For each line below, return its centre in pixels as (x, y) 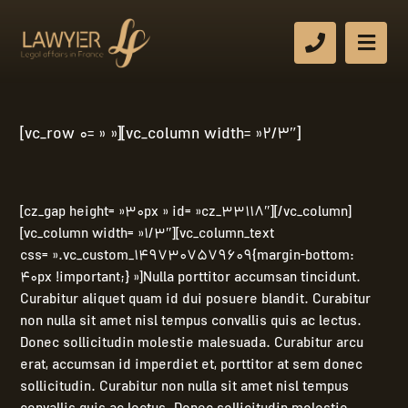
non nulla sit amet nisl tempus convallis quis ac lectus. (191, 322)
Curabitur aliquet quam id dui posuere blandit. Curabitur (196, 301)
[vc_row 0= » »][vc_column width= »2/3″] (161, 135)
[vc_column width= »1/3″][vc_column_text (148, 235)
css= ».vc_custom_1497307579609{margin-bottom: (188, 257)
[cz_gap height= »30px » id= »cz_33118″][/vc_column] (186, 213)
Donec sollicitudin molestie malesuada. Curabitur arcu (192, 344)
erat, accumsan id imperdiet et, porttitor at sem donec (192, 366)
